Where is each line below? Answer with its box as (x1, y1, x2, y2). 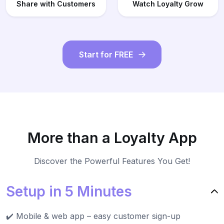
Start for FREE (79, 49, 133, 60)
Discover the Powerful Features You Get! (34, 156, 190, 166)
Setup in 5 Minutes (6, 183, 132, 200)
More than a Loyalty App (27, 129, 197, 147)
